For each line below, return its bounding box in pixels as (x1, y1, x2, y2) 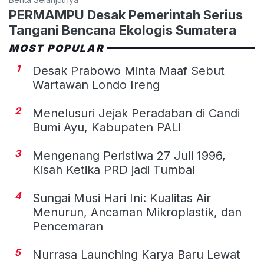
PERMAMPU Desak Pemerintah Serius (9, 6, 243, 22)
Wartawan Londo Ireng (32, 77, 160, 92)
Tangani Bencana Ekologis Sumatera (9, 22, 236, 38)
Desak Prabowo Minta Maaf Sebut (32, 63, 225, 78)
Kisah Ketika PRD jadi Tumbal (32, 162, 195, 177)
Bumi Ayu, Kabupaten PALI (32, 120, 181, 134)
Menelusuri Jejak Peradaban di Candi (32, 105, 240, 120)
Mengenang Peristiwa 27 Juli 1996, (32, 148, 226, 163)
